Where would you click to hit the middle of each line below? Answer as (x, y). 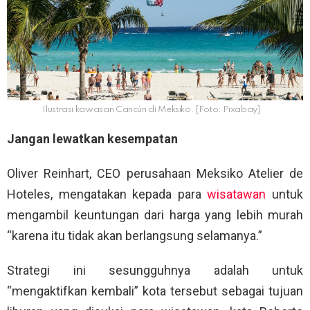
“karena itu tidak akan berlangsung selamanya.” (135, 236)
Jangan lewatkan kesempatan (92, 139)
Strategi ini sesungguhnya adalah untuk (155, 271)
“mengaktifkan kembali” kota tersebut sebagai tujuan (155, 291)
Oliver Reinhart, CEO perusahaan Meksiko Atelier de (155, 174)
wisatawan (237, 194)
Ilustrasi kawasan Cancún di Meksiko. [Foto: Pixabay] (152, 109)
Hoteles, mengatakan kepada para (107, 194)
